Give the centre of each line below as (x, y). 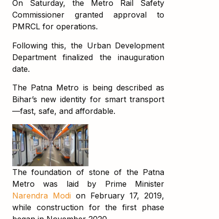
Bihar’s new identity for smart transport (88, 99)
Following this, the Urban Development (88, 45)
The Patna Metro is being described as (88, 88)
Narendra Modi (41, 196)
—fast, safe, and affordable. (64, 111)
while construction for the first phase (88, 208)
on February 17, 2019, (118, 196)
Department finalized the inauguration (88, 57)
